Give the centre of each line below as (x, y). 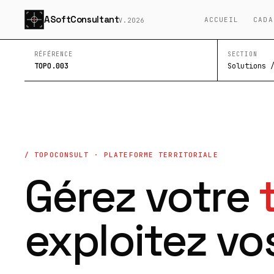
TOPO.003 (51, 66)
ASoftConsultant (82, 19)
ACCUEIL (221, 20)
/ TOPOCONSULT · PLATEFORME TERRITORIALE (121, 155)
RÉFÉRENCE (54, 54)
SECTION (243, 54)
